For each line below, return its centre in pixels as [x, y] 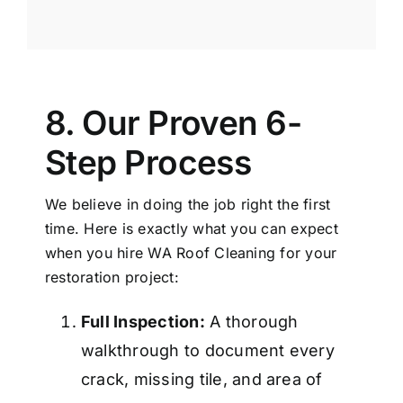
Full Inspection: [143, 322]
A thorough [251, 322]
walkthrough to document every [208, 351]
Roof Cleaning [226, 253]
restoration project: [112, 278]
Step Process [148, 163]
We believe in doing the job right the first [188, 205]
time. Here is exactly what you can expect [192, 229]
